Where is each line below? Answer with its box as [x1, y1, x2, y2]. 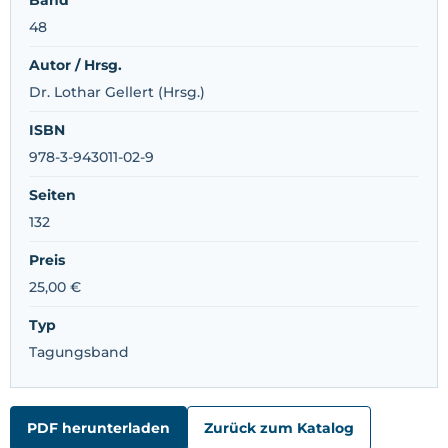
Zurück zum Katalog [204, 418, 354, 437]
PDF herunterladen [27, 418, 170, 437]
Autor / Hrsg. [29, 55, 122, 74]
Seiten [29, 185, 76, 204]
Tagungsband [29, 342, 129, 361]
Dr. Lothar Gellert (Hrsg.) [29, 82, 205, 101]
